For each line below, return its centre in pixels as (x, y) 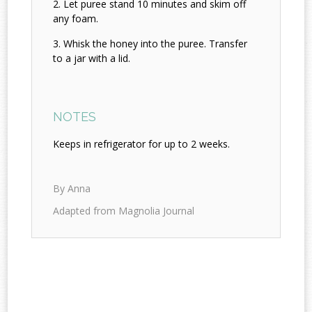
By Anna (72, 189)
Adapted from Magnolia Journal (124, 211)
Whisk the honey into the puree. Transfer (156, 44)
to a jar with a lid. (92, 58)
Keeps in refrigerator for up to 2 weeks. (142, 144)
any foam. (76, 19)
